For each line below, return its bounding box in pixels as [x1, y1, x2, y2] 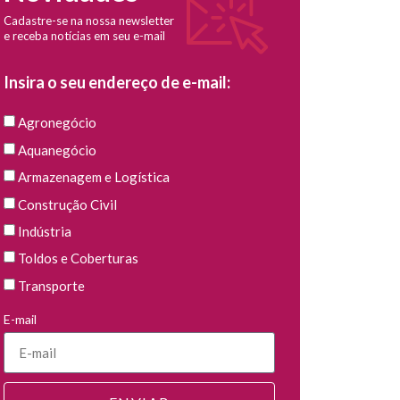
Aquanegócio [17, 142, 96, 159]
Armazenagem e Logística [17, 169, 170, 186]
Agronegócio [17, 114, 96, 131]
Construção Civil [17, 196, 117, 212]
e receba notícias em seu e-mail [3, 29, 165, 44]
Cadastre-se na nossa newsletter [3, 13, 174, 29]
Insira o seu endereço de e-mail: [3, 72, 230, 93]
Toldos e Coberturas [17, 250, 138, 267]
